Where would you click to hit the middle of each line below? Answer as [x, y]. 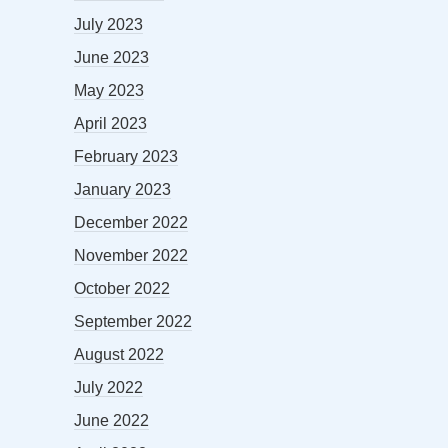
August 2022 [119, 354]
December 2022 [131, 222]
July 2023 [108, 24]
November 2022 [131, 255]
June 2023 [111, 57]
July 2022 [108, 387]
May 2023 [109, 90]
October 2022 [122, 288]
